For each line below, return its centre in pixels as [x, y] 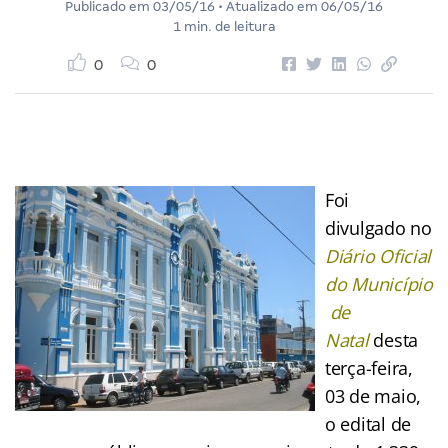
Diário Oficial [378, 255]
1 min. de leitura [224, 26]
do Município [379, 283]
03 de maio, [373, 395]
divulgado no [378, 227]
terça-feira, [369, 367]
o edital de [368, 423]
